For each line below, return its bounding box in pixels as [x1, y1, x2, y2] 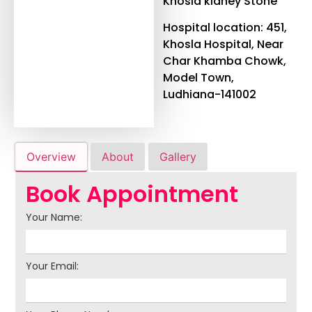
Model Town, [163, 70, 235, 86]
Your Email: [26, 258, 79, 273]
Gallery [159, 149, 196, 164]
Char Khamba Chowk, [163, 53, 287, 70]
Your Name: [26, 210, 82, 224]
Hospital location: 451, [163, 19, 288, 36]
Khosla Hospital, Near [163, 36, 284, 53]
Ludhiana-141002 [163, 86, 257, 103]
